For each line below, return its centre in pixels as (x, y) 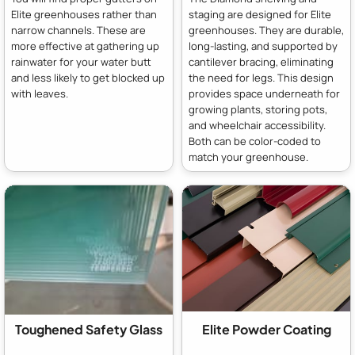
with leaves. (40, 93)
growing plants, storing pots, (258, 109)
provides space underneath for (264, 93)
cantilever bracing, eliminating (261, 61)
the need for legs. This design (261, 77)
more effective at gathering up (85, 46)
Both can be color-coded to (255, 141)
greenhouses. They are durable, (266, 30)
